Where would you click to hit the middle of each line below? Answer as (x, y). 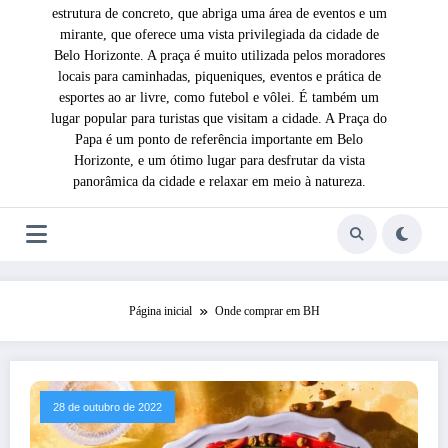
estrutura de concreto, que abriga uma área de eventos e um (219, 13)
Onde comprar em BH (267, 310)
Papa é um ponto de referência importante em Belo (219, 139)
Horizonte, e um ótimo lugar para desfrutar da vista (219, 160)
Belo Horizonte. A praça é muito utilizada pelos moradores (219, 55)
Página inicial (160, 310)
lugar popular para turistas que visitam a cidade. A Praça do (219, 118)
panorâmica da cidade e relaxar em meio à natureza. (219, 181)
